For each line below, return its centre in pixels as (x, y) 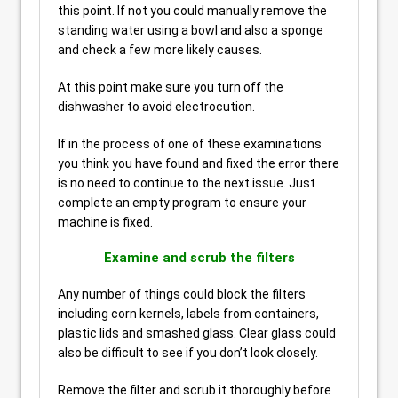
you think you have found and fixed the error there (199, 163)
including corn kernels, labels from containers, (188, 314)
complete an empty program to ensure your (182, 203)
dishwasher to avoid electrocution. (156, 107)
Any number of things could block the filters (182, 294)
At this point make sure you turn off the (171, 87)
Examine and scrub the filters (199, 258)
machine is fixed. (105, 222)
